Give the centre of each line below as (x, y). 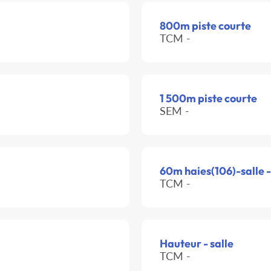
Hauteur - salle (197, 244)
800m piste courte (205, 26)
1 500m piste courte (208, 99)
